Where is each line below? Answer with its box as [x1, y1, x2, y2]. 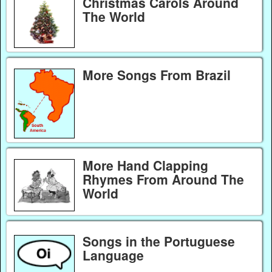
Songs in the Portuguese [82, 232, 235, 251]
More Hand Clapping [82, 156, 208, 175]
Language [82, 246, 144, 265]
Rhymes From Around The [82, 170, 244, 189]
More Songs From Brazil [82, 66, 231, 84]
